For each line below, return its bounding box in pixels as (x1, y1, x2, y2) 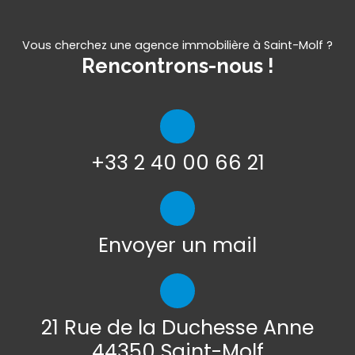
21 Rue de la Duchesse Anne (41, 313, 314, 342)
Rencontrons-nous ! (81, 53, 274, 78)
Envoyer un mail (98, 231, 257, 260)
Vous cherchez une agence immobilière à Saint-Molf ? (22, 36, 333, 53)
